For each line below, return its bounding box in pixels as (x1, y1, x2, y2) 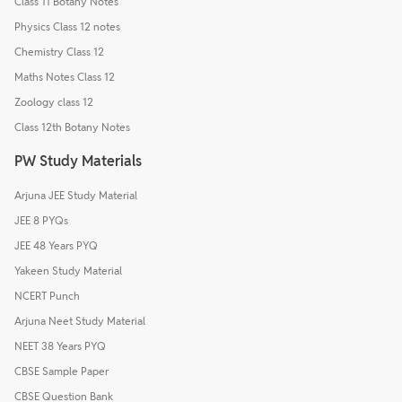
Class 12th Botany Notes (14, 119, 130, 134)
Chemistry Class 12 (14, 44, 104, 58)
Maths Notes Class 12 (14, 69, 115, 83)
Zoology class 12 (14, 94, 93, 109)
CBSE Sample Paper (14, 363, 109, 378)
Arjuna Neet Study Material (14, 313, 145, 328)
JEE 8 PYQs (14, 213, 68, 227)
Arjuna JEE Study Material (14, 188, 137, 202)
